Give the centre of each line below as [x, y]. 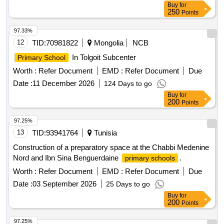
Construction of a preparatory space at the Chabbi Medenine [111, 145]
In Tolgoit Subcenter [103, 55]
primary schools [150, 156]
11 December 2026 [63, 81]
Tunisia [104, 131]
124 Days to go [128, 82]
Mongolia [108, 41]
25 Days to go [128, 182]
